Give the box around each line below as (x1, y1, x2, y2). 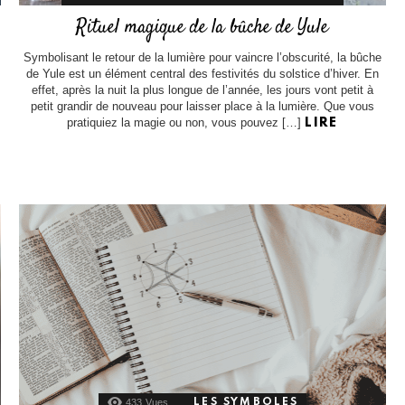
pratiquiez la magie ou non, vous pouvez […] (67, 116, 306, 130)
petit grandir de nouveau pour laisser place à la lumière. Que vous (30, 99, 374, 114)
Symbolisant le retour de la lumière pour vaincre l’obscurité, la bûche (23, 51, 381, 65)
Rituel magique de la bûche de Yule (76, 14, 329, 42)
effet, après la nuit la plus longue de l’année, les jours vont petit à (31, 83, 373, 98)
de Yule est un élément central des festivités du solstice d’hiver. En (25, 67, 379, 81)
